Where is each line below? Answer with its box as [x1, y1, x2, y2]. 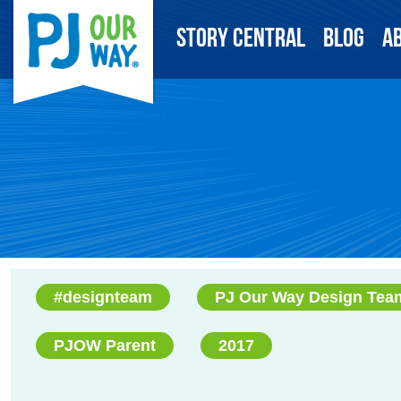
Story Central [176, 25, 305, 54]
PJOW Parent [54, 337, 156, 354]
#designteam [54, 288, 152, 306]
